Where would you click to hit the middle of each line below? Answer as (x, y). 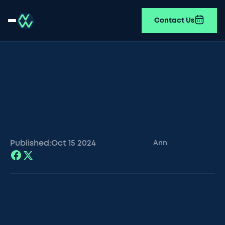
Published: (31, 143)
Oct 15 (63, 143)
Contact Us (174, 21)
